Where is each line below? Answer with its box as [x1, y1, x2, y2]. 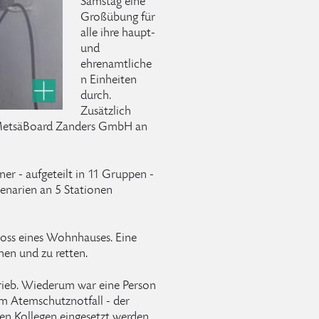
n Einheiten [80, 74, 137, 87]
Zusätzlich [80, 105, 131, 118]
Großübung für [80, 11, 155, 24]
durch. [80, 90, 111, 103]
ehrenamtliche [80, 58, 152, 71]
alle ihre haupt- [80, 27, 155, 40]
